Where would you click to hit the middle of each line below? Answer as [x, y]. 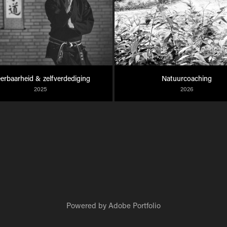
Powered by [87, 205]
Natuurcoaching [187, 78]
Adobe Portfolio [135, 205]
